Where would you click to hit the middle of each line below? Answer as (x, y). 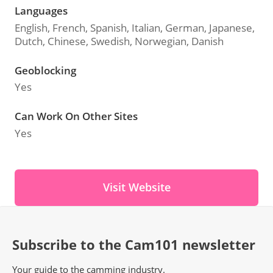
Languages (41, 10)
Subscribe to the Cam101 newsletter (134, 244)
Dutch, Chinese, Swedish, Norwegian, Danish (119, 41)
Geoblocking (45, 70)
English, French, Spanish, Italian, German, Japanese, (134, 27)
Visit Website (136, 187)
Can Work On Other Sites (76, 116)
